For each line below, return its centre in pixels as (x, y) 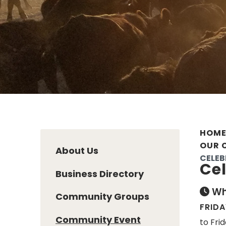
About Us (77, 150)
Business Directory (100, 174)
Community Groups (102, 197)
